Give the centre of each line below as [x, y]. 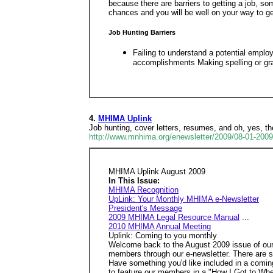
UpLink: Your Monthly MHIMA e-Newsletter [184, 199]
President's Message [145, 208]
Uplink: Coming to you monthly [163, 236]
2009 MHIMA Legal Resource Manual [174, 217]
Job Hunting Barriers [142, 32]
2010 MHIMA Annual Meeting [160, 226]
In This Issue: [134, 181]
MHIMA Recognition [144, 190]
